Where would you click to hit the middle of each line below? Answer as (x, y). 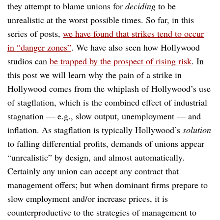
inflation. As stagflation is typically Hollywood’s (95, 129)
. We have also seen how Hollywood (136, 47)
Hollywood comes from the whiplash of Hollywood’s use (109, 88)
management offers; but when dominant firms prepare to (108, 184)
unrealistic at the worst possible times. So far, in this (101, 19)
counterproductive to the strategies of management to (102, 212)
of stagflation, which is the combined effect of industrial (107, 102)
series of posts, (35, 33)
